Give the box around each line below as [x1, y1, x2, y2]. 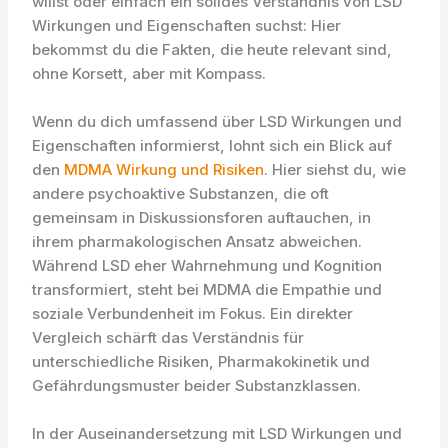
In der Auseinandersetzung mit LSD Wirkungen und [32, 424, 403, 443]
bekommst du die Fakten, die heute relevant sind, [32, 40, 393, 59]
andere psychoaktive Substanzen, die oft [32, 184, 330, 203]
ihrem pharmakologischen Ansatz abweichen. [32, 232, 363, 251]
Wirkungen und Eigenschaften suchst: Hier [32, 16, 342, 35]
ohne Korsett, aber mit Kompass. [32, 64, 267, 83]
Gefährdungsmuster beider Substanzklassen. [32, 376, 362, 395]
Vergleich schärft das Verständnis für [32, 328, 305, 347]
